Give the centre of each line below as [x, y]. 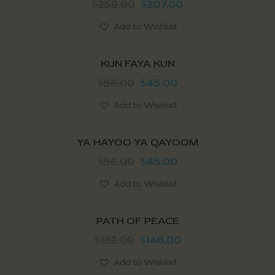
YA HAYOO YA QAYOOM [137, 142]
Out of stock [68, 141]
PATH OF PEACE [137, 220]
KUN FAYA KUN [137, 63]
